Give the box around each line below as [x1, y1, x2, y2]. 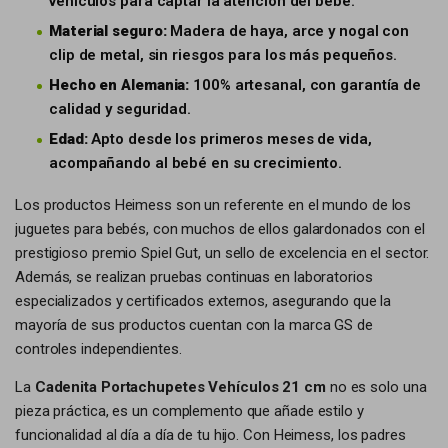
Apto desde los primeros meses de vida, [87, 130, 372, 148]
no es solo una [325, 378, 427, 396]
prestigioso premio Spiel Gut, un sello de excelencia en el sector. [15, 244, 430, 262]
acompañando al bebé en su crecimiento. [49, 154, 343, 172]
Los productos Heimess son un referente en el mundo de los [15, 196, 412, 214]
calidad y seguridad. [49, 100, 191, 118]
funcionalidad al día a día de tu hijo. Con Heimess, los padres [15, 426, 406, 444]
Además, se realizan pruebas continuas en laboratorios [15, 268, 373, 286]
